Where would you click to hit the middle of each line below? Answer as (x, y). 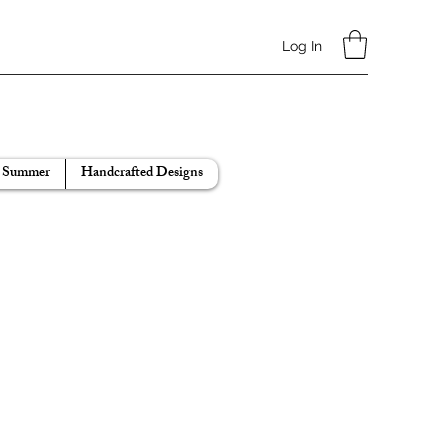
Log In (301, 45)
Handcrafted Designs (142, 173)
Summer (26, 173)
